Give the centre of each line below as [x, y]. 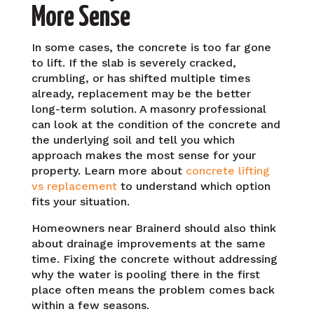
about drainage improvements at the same [148, 243]
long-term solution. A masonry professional [149, 109]
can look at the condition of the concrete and [156, 124]
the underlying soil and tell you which [133, 139]
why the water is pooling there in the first [145, 274]
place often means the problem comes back [153, 289]
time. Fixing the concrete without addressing [154, 259]
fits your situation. [80, 201]
